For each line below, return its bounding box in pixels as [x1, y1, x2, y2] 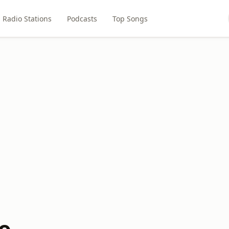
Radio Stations [2, 13, 52, 24]
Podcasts [66, 13, 97, 24]
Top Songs [112, 13, 148, 24]
